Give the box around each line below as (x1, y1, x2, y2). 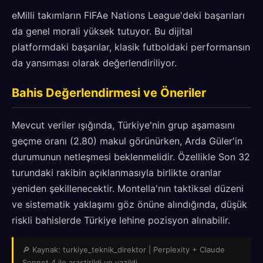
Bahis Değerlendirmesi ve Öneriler (12, 86, 206, 100)
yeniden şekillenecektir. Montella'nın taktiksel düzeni (12, 183, 244, 194)
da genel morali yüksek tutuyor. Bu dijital (12, 25, 193, 37)
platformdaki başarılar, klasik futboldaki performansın (12, 41, 250, 53)
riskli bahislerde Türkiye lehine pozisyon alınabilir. (12, 214, 230, 226)
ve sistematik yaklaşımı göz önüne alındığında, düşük (12, 198, 247, 210)
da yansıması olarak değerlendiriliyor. (12, 57, 177, 69)
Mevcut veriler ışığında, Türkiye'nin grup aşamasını (12, 119, 235, 131)
